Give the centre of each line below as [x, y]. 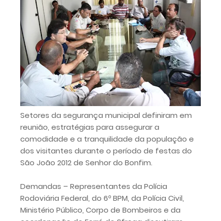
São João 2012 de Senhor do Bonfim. [86, 163]
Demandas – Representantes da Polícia [94, 186]
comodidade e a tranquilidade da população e [107, 139]
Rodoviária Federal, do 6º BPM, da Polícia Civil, [102, 198]
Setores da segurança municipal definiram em [106, 115]
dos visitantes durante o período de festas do [106, 151]
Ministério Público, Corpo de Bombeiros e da [100, 210]
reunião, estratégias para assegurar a [90, 127]
